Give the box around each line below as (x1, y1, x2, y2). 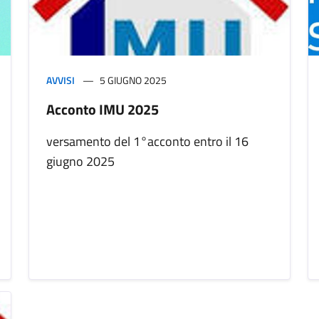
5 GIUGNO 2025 (100, 73, 167, 88)
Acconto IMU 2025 (46, 98, 159, 121)
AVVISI (46, 73, 75, 88)
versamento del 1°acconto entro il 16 (46, 132, 249, 152)
